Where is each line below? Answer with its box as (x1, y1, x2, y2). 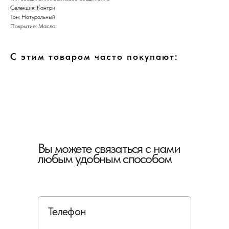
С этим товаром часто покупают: (10, 51, 178, 62)
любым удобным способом (38, 150, 172, 166)
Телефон (48, 204, 86, 218)
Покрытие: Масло (10, 22, 55, 30)
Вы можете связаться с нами (38, 140, 180, 156)
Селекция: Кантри (10, 4, 55, 11)
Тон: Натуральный (10, 13, 55, 20)
